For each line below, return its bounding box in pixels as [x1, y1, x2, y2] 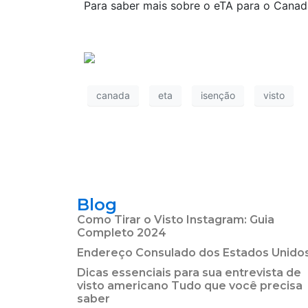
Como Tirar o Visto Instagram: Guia [77, 212, 274, 226]
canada [96, 89, 130, 102]
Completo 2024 [77, 225, 166, 239]
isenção [201, 89, 235, 102]
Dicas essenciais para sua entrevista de [77, 265, 301, 279]
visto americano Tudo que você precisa [77, 278, 302, 292]
